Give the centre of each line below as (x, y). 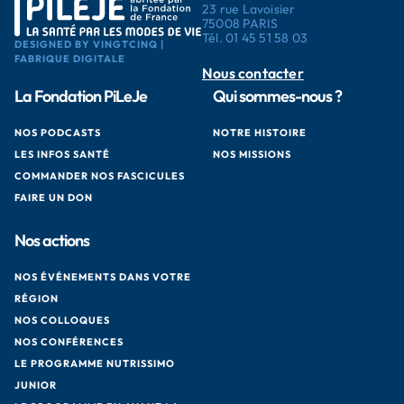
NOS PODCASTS (58, 132)
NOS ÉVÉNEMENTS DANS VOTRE (103, 276)
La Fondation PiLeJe (81, 96)
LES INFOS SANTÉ (62, 154)
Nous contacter (253, 73)
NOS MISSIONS (252, 154)
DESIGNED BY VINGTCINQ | (89, 44)
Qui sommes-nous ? (277, 96)
